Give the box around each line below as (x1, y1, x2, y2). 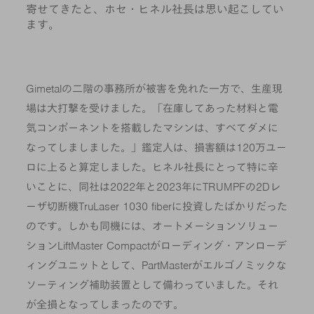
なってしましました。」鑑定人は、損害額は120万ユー (26, 141, 287, 154)
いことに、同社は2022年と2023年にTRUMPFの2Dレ (26, 180, 281, 193)
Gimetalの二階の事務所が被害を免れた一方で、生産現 (26, 82, 283, 95)
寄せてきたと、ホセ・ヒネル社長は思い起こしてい (26, 2, 285, 16)
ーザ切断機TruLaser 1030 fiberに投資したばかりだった (26, 200, 288, 213)
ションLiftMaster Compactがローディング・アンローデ (26, 239, 287, 252)
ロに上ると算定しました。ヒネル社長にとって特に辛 (26, 161, 279, 174)
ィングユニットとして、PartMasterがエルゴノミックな (26, 259, 287, 272)
